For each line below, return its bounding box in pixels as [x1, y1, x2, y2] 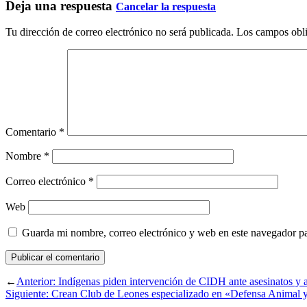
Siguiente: [5, 288, 51, 300]
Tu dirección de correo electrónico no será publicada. [5, 26, 234, 38]
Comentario [5, 126, 59, 138]
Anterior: [16, 275, 58, 288]
